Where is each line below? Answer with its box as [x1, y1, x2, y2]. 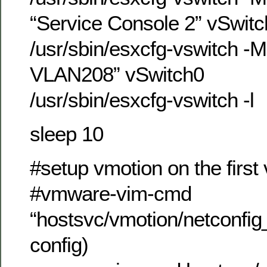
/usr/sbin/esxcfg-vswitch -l [30, 88, 254, 111]
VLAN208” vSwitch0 [30, 62, 204, 86]
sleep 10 [30, 122, 103, 145]
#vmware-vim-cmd [30, 182, 191, 206]
